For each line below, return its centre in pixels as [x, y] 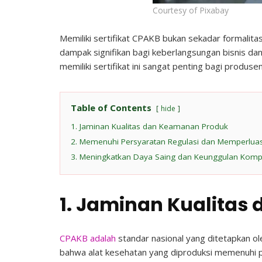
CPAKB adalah [88, 238]
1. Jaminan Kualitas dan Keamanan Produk [149, 126]
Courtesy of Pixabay [190, 11]
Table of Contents [111, 107]
